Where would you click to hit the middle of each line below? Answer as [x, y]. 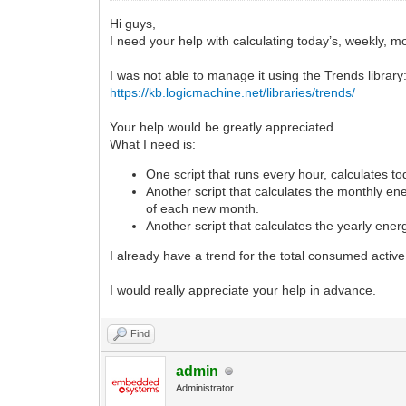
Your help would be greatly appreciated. [224, 127]
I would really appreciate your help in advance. [243, 290]
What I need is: [153, 145]
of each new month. [203, 209]
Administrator [205, 388]
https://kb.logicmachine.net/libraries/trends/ [233, 93]
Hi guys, [133, 24]
